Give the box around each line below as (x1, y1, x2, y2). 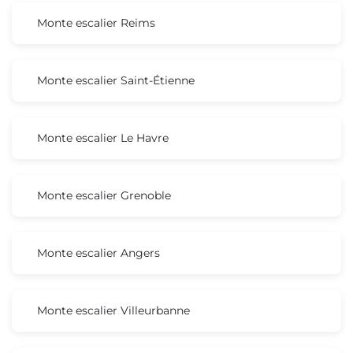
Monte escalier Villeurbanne (37, 303, 190, 318)
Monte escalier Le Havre (37, 130, 169, 145)
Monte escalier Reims (37, 15, 155, 30)
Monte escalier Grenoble (37, 188, 171, 203)
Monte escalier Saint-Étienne (37, 72, 195, 87)
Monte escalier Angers (37, 245, 160, 260)
